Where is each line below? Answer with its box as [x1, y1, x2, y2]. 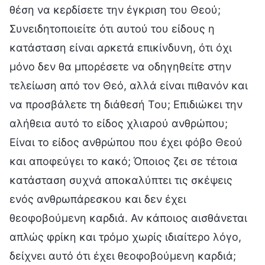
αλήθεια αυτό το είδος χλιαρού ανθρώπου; [9, 117, 228, 130]
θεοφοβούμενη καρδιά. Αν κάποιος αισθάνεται [9, 211, 247, 224]
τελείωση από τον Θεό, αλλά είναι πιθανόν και [9, 79, 248, 92]
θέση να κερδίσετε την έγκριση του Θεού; [9, 3, 221, 16]
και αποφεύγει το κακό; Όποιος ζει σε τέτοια [9, 154, 238, 167]
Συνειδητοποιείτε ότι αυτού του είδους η [9, 22, 215, 35]
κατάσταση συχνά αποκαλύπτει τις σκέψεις [9, 173, 232, 186]
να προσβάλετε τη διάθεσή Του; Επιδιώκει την [9, 98, 243, 111]
